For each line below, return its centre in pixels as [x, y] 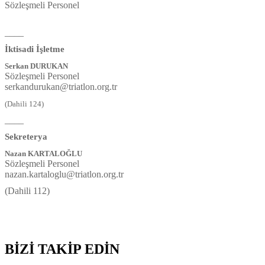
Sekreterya [26, 136]
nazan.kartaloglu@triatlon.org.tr [64, 174]
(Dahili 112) [27, 190]
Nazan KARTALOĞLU [44, 153]
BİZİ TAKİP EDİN [62, 249]
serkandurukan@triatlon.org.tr [61, 86]
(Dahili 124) [24, 104]
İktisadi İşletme [35, 49]
